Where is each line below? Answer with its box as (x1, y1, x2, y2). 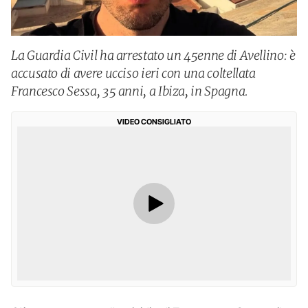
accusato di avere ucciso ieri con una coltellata (11, 65, 256, 81)
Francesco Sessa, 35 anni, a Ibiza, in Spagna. (11, 83, 248, 99)
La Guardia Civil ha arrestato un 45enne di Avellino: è (11, 47, 296, 63)
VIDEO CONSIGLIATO (117, 117, 191, 126)
